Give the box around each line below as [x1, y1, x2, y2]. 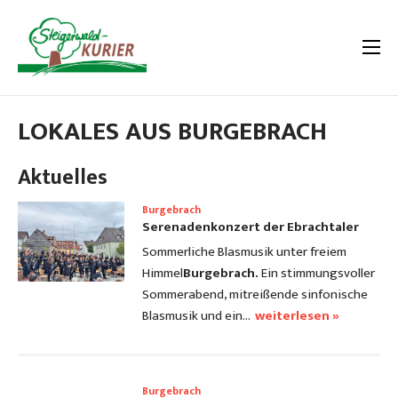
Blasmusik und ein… [142, 305, 251, 328]
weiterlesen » [255, 305, 339, 328]
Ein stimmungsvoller [261, 262, 375, 285]
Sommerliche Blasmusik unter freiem [142, 241, 346, 264]
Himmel [142, 262, 183, 285]
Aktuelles [18, 160, 107, 196]
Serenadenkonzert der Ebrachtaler [142, 216, 359, 239]
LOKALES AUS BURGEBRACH [18, 110, 327, 154]
